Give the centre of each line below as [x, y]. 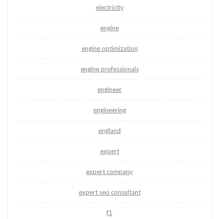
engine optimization [109, 49]
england [109, 131]
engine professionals [109, 69]
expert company [109, 172]
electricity [109, 8]
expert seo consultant [109, 192]
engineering [109, 110]
